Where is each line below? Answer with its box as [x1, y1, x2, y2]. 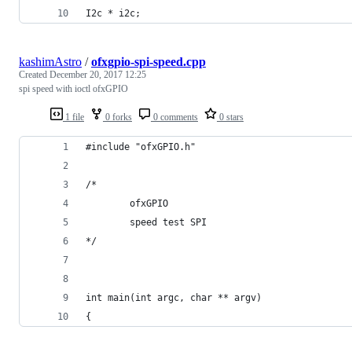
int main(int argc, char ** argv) [86, 291, 262, 303]
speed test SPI [86, 216, 212, 228]
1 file [63, 111, 84, 123]
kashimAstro [19, 54, 82, 68]
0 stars [217, 111, 244, 123]
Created [19, 68, 49, 80]
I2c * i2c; [86, 7, 141, 19]
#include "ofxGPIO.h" [86, 141, 196, 152]
